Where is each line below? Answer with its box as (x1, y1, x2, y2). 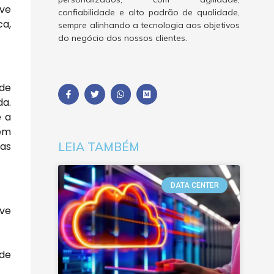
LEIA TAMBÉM (58, 139, 140, 154)
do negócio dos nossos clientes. (58, 32, 188, 43)
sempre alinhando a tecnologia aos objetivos (58, 20, 240, 31)
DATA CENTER (170, 180, 219, 190)
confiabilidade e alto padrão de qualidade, (58, 7, 240, 18)
